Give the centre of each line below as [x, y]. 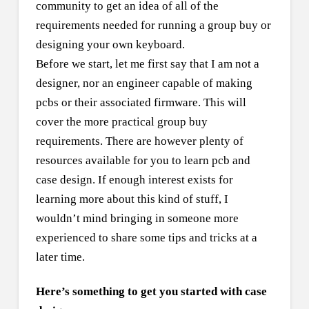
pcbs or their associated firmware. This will [141, 103]
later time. [60, 257]
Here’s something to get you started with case [151, 292]
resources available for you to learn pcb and [143, 161]
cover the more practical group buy [121, 122]
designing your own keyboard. [110, 45]
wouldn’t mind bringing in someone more [137, 219]
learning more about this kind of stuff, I [132, 199]
